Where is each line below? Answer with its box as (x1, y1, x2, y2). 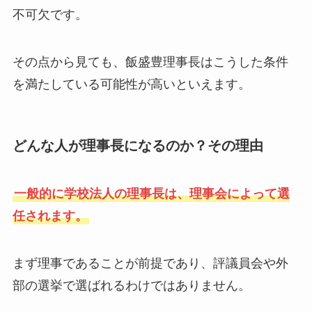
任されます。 (12, 209, 88, 224)
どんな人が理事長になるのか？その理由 (12, 138, 263, 153)
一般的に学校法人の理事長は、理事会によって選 (13, 187, 290, 201)
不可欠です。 (12, 8, 88, 22)
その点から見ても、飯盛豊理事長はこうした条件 (12, 54, 288, 69)
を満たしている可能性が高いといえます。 (12, 77, 251, 91)
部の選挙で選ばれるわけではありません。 (12, 279, 251, 293)
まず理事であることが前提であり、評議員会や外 (12, 256, 288, 271)
